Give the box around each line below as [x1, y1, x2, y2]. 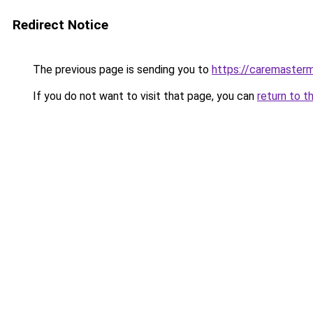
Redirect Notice [13, 17, 108, 33]
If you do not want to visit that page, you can [30, 89, 257, 103]
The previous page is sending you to [30, 63, 212, 76]
